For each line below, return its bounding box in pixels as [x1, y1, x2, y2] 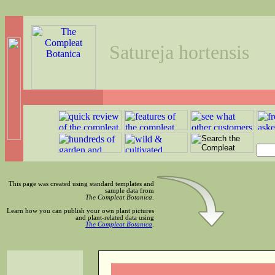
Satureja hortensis [109, 41, 249, 63]
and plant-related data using [76, 214, 154, 221]
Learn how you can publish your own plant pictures [7, 207, 154, 214]
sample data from [105, 187, 154, 194]
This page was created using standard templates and [9, 180, 154, 187]
